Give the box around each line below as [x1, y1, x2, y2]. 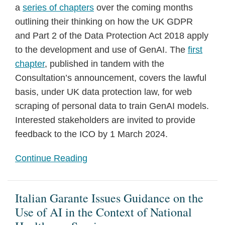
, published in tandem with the [45, 59, 164, 69]
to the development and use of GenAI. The [15, 45, 188, 55]
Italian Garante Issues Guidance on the [15, 190, 203, 206]
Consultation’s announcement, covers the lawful [15, 73, 206, 83]
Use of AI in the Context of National [15, 204, 192, 220]
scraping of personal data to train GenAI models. [15, 101, 209, 111]
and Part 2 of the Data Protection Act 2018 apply [15, 31, 208, 41]
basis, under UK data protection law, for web [15, 87, 192, 97]
